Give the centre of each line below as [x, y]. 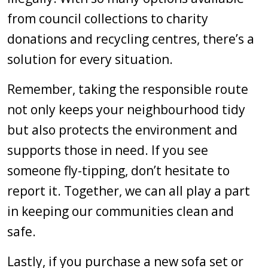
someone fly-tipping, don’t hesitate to [118, 170]
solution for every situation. [90, 59]
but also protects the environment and [122, 130]
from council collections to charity [108, 19]
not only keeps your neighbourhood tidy [126, 109]
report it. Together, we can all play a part [129, 191]
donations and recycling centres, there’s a [131, 39]
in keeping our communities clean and [121, 211]
